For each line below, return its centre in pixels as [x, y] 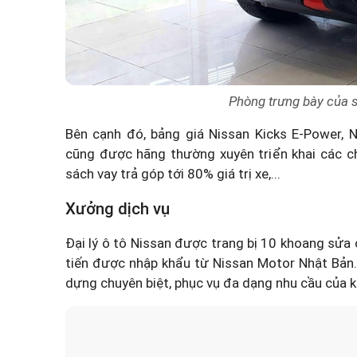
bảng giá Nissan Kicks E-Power [246, 134]
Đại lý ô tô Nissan [118, 243]
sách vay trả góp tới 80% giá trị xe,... [173, 174]
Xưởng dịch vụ [118, 209]
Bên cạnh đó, [108, 134]
